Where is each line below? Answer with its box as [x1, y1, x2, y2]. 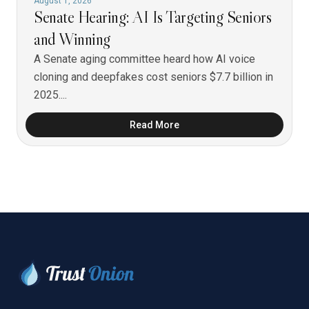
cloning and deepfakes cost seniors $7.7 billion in [34, 70, 273, 83]
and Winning [34, 29, 110, 49]
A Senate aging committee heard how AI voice [34, 52, 255, 66]
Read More [130, 119, 179, 130]
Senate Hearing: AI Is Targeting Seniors [34, 7, 272, 27]
